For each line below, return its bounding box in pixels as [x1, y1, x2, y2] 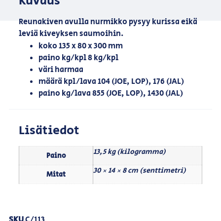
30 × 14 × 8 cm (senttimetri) [93, 165, 186, 176]
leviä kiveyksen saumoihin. [18, 28, 123, 39]
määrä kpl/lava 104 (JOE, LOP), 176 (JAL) [38, 76, 184, 88]
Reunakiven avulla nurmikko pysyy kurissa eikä [18, 16, 197, 28]
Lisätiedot [18, 121, 79, 140]
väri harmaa [38, 64, 83, 76]
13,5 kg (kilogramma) [93, 147, 166, 157]
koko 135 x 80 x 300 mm [38, 40, 123, 52]
